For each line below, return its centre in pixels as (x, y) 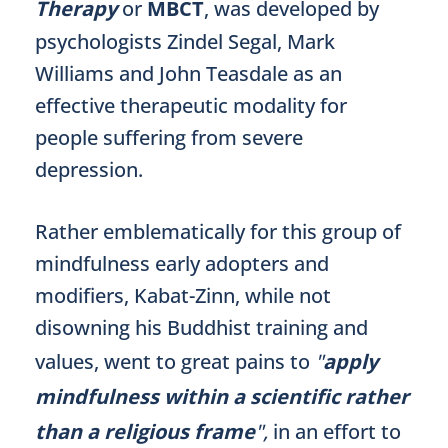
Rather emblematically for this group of (218, 231)
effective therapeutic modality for (191, 105)
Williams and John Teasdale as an (188, 73)
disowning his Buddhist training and (201, 327)
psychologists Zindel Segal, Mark (185, 41)
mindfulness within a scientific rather (222, 396)
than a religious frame (145, 431)
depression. (89, 169)
